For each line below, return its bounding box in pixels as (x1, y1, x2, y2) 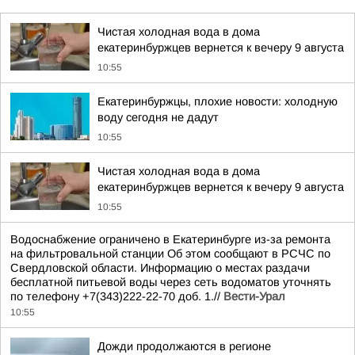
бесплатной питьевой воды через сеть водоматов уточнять (10, 276, 331, 288)
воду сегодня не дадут (97, 111, 219, 124)
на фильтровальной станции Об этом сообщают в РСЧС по (10, 247, 330, 260)
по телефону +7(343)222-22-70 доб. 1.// (10, 290, 223, 303)
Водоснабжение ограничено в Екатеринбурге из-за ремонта (10, 233, 330, 246)
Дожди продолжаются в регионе (97, 340, 271, 353)
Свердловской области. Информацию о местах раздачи (10, 261, 310, 274)
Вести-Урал (223, 290, 285, 303)
